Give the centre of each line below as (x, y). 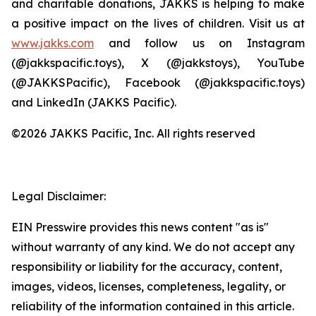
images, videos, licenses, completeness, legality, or (148, 286)
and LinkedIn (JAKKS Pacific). (94, 102)
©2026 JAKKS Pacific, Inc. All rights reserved (133, 133)
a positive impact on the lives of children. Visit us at (158, 23)
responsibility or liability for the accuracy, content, (147, 267)
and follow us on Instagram (199, 43)
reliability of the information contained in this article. (153, 306)
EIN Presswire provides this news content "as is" (140, 227)
